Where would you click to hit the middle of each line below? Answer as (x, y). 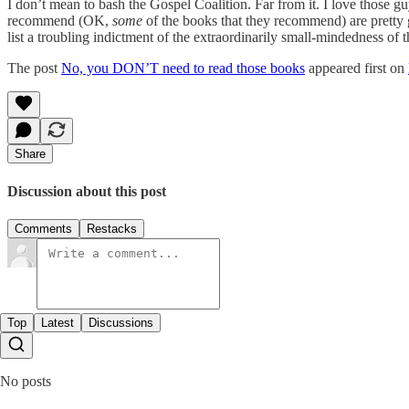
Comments (43, 228)
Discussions (121, 322)
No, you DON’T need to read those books (183, 68)
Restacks (112, 228)
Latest (58, 322)
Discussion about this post (87, 191)
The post (34, 68)
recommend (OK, (60, 21)
